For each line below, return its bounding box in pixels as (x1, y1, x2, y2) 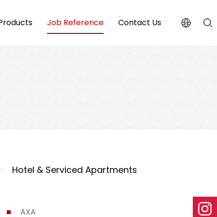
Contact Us (118, 17, 161, 29)
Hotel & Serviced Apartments (12, 164, 137, 176)
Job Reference (47, 17, 104, 29)
